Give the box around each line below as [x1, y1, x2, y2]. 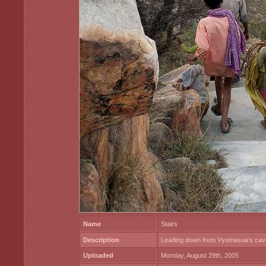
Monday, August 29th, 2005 [161, 252, 239, 259]
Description [83, 236, 119, 243]
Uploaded [83, 252, 113, 259]
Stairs [161, 220, 178, 227]
